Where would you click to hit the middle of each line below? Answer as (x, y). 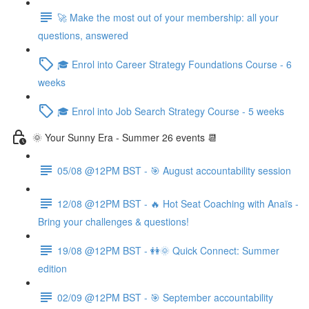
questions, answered (83, 35)
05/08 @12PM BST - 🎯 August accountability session (174, 170)
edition (52, 268)
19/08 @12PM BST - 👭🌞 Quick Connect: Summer (168, 250)
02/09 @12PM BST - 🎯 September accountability (165, 297)
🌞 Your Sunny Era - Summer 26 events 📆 (125, 137)
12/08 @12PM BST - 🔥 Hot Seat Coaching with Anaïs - (178, 203)
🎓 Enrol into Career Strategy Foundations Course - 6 (175, 64)
